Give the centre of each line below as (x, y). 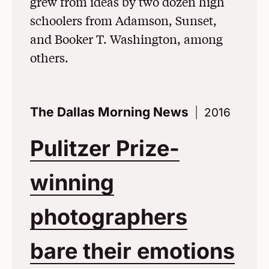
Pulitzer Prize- (105, 149)
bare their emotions (132, 251)
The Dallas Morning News (109, 112)
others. (49, 58)
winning (72, 183)
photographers (109, 217)
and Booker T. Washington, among (126, 39)
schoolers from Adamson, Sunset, (123, 20)
